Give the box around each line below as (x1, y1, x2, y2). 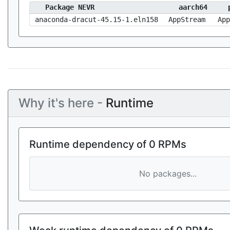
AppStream (168, 15, 205, 24)
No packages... (139, 168, 197, 179)
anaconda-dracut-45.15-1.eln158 (35, 15, 158, 24)
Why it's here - (18, 95, 106, 110)
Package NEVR (45, 3, 94, 11)
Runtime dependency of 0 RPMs (29, 138, 186, 150)
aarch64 (179, 3, 207, 11)
